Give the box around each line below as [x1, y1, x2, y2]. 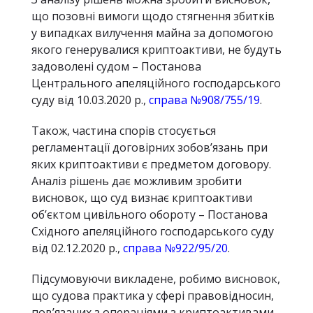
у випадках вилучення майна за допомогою [31, 25, 273, 41]
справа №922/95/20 [123, 240, 228, 256]
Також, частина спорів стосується [31, 123, 216, 138]
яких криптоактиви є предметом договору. [31, 156, 271, 172]
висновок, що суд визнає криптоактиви [31, 190, 252, 205]
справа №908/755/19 [149, 92, 260, 108]
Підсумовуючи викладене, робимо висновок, [31, 271, 280, 286]
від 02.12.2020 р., [31, 240, 123, 256]
